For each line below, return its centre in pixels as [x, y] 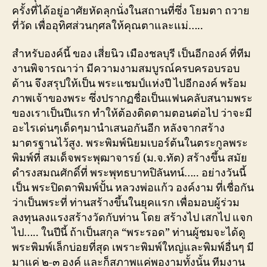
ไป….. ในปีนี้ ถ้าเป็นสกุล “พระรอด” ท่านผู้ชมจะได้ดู [129, 233]
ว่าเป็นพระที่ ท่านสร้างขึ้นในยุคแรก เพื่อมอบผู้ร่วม [126, 203]
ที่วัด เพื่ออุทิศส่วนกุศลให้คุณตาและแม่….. [108, 26]
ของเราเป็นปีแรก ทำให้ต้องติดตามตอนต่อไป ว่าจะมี [132, 114]
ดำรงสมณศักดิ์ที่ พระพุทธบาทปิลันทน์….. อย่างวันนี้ [129, 173]
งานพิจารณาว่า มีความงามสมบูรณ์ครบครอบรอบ [126, 69]
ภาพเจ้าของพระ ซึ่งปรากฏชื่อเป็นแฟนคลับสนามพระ [132, 99]
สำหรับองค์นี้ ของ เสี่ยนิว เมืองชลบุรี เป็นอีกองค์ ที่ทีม [131, 54]
